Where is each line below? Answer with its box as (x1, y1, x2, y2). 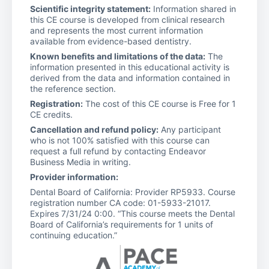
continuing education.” (30, 229, 117, 240)
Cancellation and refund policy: (30, 124, 159, 134)
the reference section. (30, 83, 116, 94)
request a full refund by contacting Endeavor (30, 145, 206, 156)
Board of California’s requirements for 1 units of (30, 219, 213, 229)
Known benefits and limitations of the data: (30, 50, 205, 61)
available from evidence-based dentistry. (30, 35, 192, 46)
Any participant (159, 124, 221, 134)
